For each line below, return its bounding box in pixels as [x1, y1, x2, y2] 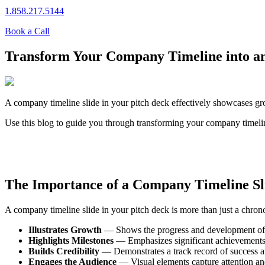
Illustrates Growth [28, 225, 102, 235]
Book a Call [5, 26, 50, 36]
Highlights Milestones [28, 235, 114, 246]
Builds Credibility [28, 246, 99, 257]
